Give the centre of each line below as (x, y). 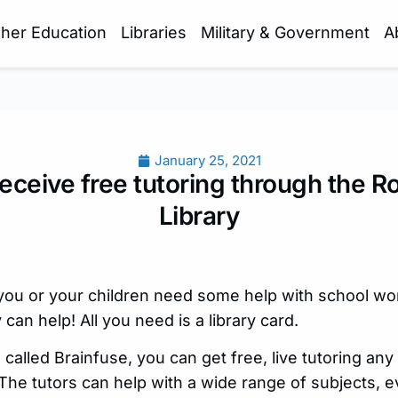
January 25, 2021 (207, 160)
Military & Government (285, 32)
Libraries (153, 32)
